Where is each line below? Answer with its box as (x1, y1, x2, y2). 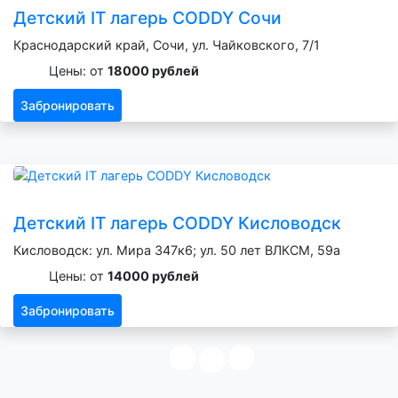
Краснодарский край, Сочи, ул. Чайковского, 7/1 (13, 36, 320, 52)
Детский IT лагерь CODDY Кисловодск (13, 211, 341, 234)
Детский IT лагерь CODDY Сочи (13, 6, 282, 28)
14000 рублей (107, 267, 199, 283)
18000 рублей (107, 62, 199, 78)
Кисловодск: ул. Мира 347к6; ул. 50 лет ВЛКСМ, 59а (13, 242, 340, 258)
